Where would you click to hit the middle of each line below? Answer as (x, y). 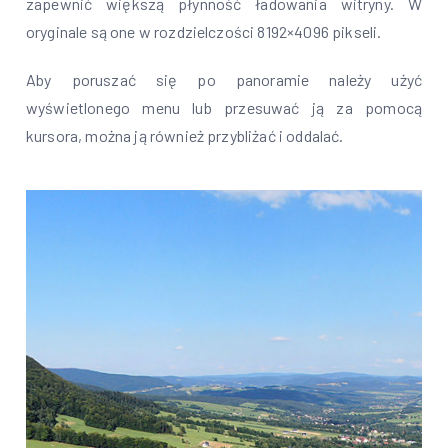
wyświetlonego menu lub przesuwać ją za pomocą (224, 107)
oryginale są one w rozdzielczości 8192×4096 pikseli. (204, 31)
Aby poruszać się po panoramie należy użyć (224, 79)
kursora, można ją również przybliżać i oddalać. (185, 135)
